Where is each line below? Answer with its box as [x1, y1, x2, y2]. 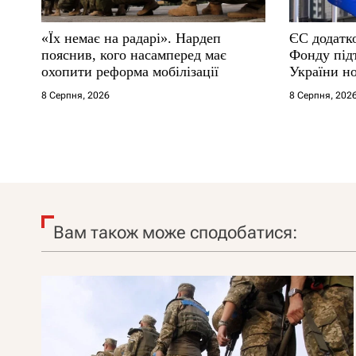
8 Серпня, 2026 [41, 89, 110, 101]
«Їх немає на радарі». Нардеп [41, 29, 221, 46]
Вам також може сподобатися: [53, 222, 297, 242]
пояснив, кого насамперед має [41, 46, 226, 63]
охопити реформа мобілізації [41, 63, 219, 79]
